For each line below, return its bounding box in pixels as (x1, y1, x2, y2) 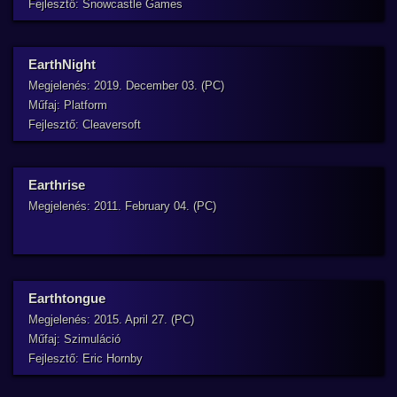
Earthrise (28, 177, 85, 192)
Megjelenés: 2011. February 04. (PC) (28, 199, 216, 213)
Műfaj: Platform (28, 98, 107, 112)
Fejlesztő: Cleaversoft (28, 118, 141, 131)
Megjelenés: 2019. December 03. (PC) (28, 79, 224, 92)
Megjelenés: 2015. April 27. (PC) (28, 313, 194, 326)
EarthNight (28, 57, 96, 72)
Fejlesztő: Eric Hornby (28, 352, 143, 365)
